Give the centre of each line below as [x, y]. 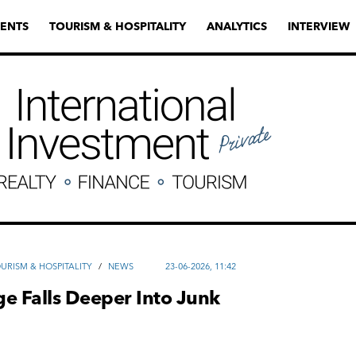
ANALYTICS [237, 26]
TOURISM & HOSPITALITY [118, 26]
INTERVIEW [319, 26]
